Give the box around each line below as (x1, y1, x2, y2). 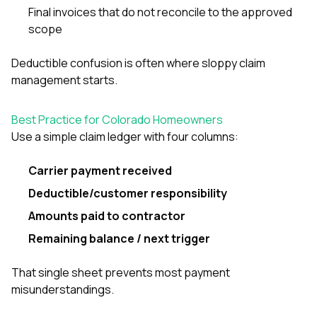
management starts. (11, 71, 117, 88)
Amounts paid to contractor (28, 207, 185, 224)
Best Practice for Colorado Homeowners (11, 111, 223, 127)
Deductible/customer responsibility (28, 185, 227, 201)
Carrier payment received (28, 162, 172, 178)
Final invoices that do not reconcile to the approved (28, 4, 292, 20)
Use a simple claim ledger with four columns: (11, 128, 238, 144)
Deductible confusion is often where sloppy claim (11, 54, 265, 71)
